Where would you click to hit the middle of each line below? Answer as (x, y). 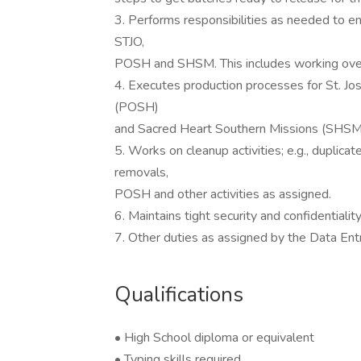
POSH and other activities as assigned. (223, 194)
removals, (141, 172)
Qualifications (179, 295)
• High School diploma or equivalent (214, 338)
